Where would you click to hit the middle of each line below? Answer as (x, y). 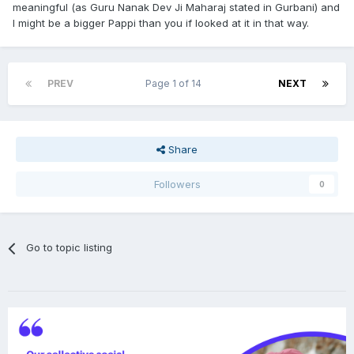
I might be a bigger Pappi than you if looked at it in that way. (161, 23)
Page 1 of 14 (176, 84)
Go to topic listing (70, 248)
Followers (177, 185)
